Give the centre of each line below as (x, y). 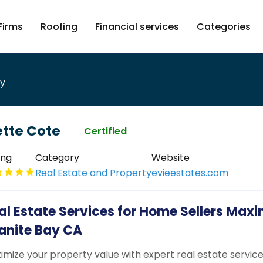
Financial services (137, 26)
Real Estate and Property (94, 173)
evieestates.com (190, 173)
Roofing (59, 26)
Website (171, 158)
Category (58, 158)
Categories (223, 26)
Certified (106, 131)
